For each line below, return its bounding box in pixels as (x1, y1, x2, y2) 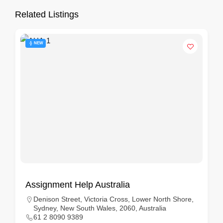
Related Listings (15, 9, 79, 19)
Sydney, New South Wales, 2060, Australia (33, 204, 166, 212)
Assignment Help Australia (25, 180, 130, 190)
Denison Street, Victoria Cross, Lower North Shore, (33, 195, 194, 203)
